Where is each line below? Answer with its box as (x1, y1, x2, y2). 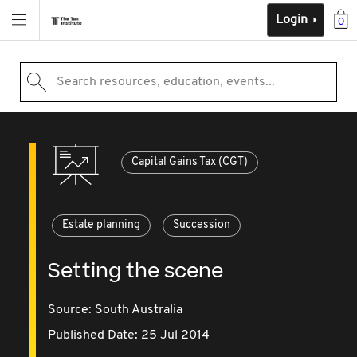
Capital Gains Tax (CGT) (131, 156, 249, 168)
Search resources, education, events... (56, 76, 275, 88)
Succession (173, 219, 231, 231)
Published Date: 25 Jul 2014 (48, 329, 210, 342)
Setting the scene (48, 257, 224, 285)
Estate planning (62, 219, 141, 231)
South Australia (95, 304, 183, 316)
